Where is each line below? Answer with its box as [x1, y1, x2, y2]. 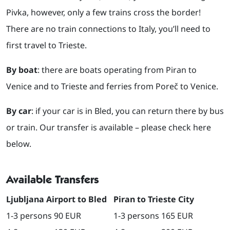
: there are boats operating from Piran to [37, 64, 197, 76]
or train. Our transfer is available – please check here [6, 122, 211, 133]
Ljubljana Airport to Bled [6, 194, 107, 205]
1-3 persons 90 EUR [6, 210, 81, 222]
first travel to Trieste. [6, 40, 87, 51]
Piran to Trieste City [113, 194, 194, 205]
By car [6, 105, 31, 117]
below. [6, 138, 31, 150]
